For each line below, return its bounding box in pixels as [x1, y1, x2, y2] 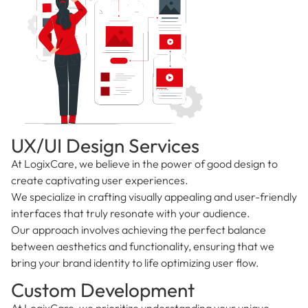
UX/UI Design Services [11, 133, 199, 157]
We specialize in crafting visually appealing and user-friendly [11, 189, 297, 203]
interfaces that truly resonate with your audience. [11, 206, 250, 220]
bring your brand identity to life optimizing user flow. [11, 255, 259, 269]
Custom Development [11, 277, 195, 302]
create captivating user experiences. [11, 173, 188, 187]
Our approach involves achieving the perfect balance [11, 222, 266, 236]
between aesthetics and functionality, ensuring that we [11, 239, 274, 253]
